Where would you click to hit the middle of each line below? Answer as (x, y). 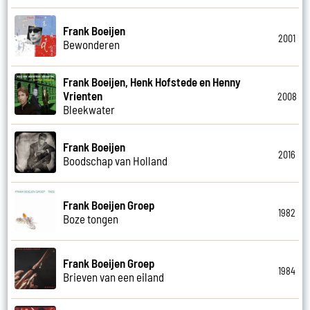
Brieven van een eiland (114, 276)
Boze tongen (91, 218)
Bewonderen (92, 44)
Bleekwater (89, 109)
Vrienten (83, 95)
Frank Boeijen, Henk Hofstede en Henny (152, 81)
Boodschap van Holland (116, 160)
